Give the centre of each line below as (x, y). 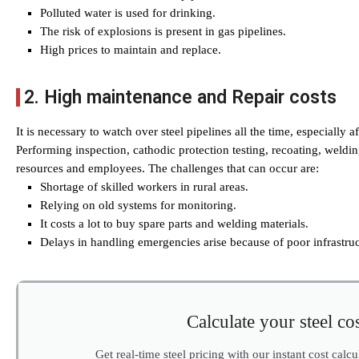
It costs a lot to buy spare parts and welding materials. (174, 224)
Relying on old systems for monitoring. (138, 205)
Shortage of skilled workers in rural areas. (144, 187)
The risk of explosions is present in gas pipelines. (163, 31)
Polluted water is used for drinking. (128, 13)
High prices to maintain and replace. (131, 50)
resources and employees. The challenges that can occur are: (167, 168)
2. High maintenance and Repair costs (180, 97)
